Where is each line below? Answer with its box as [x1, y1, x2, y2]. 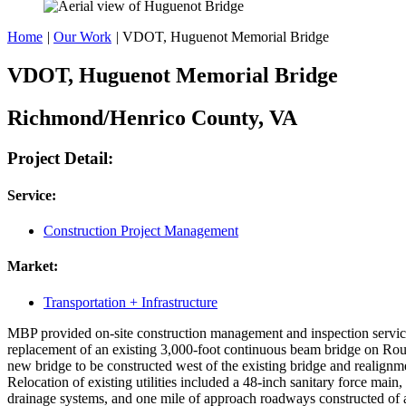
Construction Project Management [43, 223, 238, 239]
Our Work [53, 28, 111, 44]
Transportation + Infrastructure [43, 294, 217, 310]
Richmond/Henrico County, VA [7, 105, 297, 130]
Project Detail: [7, 148, 113, 168]
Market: [7, 258, 58, 275]
